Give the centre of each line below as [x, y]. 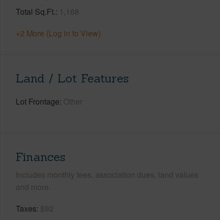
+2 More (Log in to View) [58, 33]
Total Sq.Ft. [36, 11]
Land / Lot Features [72, 78]
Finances [41, 157]
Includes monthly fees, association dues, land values [107, 174]
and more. [33, 187]
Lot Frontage [38, 101]
